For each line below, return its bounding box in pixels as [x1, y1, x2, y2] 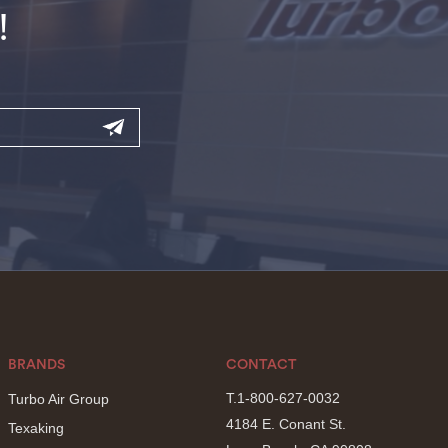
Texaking [8, 420, 65, 436]
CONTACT [225, 358, 297, 372]
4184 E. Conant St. [225, 416, 346, 432]
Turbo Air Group [8, 391, 110, 407]
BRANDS [8, 358, 66, 372]
